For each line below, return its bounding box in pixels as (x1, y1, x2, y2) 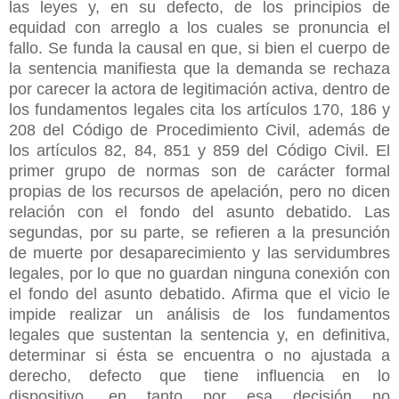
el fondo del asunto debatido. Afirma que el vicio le (9, 284, 390, 303)
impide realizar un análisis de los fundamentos (9, 305, 390, 323)
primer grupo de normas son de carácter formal (9, 161, 390, 180)
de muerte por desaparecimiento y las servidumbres (9, 243, 390, 262)
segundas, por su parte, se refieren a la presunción (9, 223, 390, 241)
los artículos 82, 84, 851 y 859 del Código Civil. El (9, 141, 390, 159)
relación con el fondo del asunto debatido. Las (9, 202, 390, 221)
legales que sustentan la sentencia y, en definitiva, (9, 325, 390, 344)
